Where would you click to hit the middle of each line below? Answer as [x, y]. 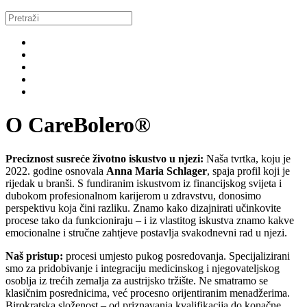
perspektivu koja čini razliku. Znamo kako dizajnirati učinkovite [143, 208]
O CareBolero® [78, 125]
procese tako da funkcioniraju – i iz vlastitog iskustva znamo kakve [150, 220]
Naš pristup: [34, 256]
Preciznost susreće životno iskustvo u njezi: [105, 158]
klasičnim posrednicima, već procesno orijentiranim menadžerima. [148, 293]
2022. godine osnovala [56, 171]
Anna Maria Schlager [157, 171]
